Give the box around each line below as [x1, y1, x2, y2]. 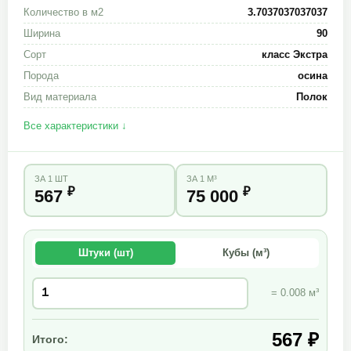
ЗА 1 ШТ [34, 174, 68, 183]
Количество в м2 [24, 5, 103, 18]
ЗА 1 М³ [186, 174, 217, 183]
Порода [24, 69, 59, 81]
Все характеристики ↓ [24, 119, 127, 132]
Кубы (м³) [222, 246, 270, 259]
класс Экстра [262, 48, 327, 60]
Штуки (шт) [78, 246, 133, 259]
